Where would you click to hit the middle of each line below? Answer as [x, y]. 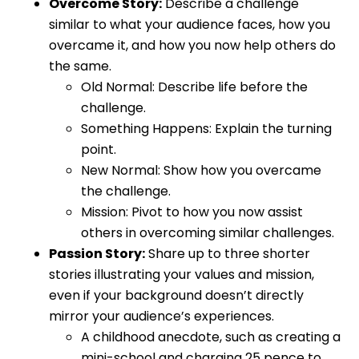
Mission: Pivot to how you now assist [192, 212]
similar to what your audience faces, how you [190, 24]
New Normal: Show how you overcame [201, 170]
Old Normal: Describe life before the [194, 87]
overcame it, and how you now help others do [192, 45]
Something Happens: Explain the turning [206, 128]
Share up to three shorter [228, 253]
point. [99, 149]
